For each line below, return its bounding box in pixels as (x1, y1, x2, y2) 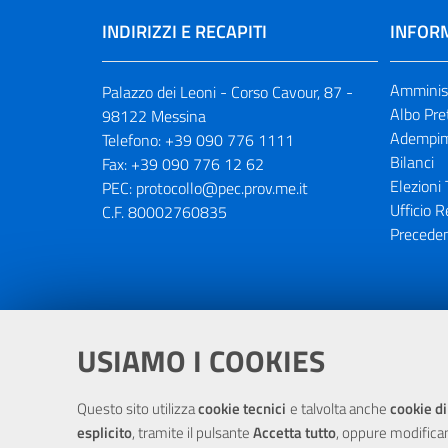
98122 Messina (102, 104, 206, 128)
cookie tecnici (198, 397, 290, 420)
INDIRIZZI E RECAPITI (102, 18, 267, 45)
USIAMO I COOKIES (77, 338, 325, 384)
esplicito (77, 421, 132, 444)
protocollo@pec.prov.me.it (136, 176, 308, 200)
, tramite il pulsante (132, 421, 253, 444)
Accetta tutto (253, 421, 336, 444)
